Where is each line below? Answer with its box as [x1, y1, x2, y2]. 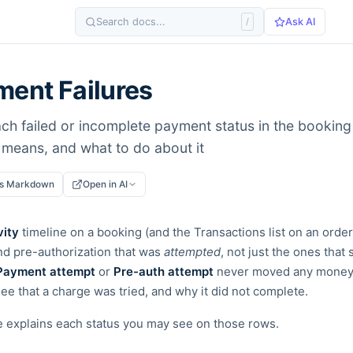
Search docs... [96, 16, 166, 28]
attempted [164, 244, 221, 259]
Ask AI [285, 16, 316, 28]
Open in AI [83, 179, 128, 190]
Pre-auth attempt [113, 264, 214, 279]
